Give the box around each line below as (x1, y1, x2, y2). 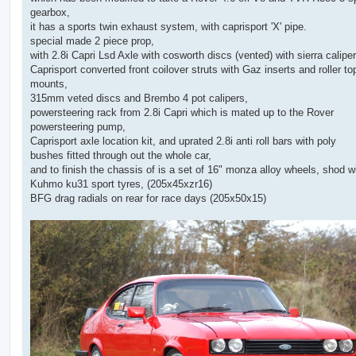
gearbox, (30, 6, 70, 19)
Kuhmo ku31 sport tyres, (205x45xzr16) (30, 178, 212, 191)
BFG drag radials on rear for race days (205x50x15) (30, 192, 266, 205)
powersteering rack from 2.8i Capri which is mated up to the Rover (30, 106, 334, 119)
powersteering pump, (30, 121, 126, 133)
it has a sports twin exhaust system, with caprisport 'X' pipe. (30, 21, 307, 33)
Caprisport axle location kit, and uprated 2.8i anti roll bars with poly (30, 135, 336, 148)
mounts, (30, 78, 68, 91)
